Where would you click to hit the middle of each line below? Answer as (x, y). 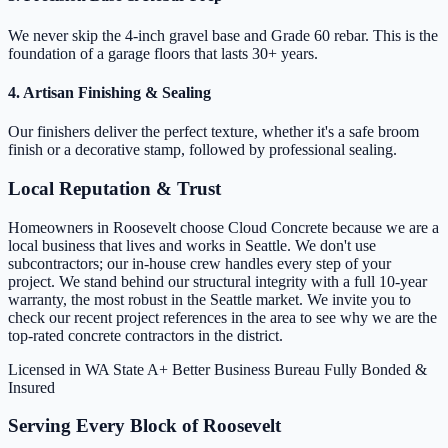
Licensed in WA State (76, 369)
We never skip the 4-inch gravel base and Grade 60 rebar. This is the (223, 35)
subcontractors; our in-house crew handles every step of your (199, 263)
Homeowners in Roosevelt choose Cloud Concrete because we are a (223, 227)
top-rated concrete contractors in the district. (145, 335)
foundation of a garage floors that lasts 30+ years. (163, 53)
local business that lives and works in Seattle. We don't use (192, 245)
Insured (31, 387)
